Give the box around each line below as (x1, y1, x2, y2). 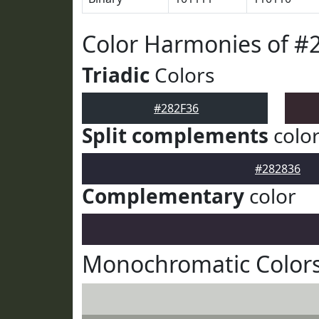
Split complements (82, 122, 268, 149)
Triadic (82, 61, 150, 88)
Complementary (82, 182, 244, 209)
